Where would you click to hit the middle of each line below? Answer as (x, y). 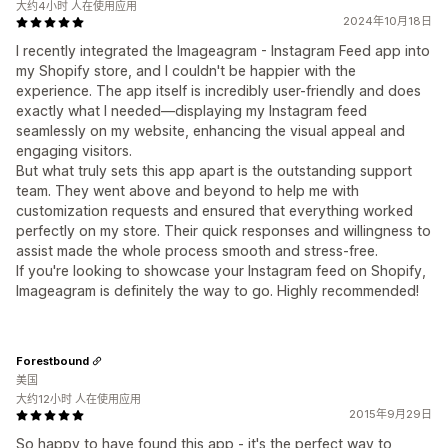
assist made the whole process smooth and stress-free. (197, 250)
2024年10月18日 (387, 21)
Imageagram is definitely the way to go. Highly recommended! (217, 290)
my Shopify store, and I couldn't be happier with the (186, 70)
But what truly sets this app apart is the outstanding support (214, 170)
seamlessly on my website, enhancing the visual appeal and (210, 130)
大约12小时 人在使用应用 (78, 399)
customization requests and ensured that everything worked (214, 210)
